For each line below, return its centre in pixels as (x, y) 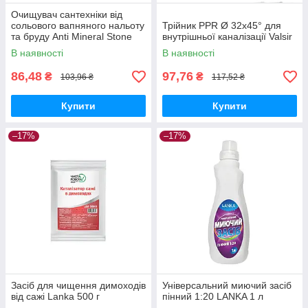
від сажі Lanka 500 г (55, 296)
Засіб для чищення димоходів (78, 285)
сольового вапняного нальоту (78, 25)
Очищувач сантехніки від (67, 14)
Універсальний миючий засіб (227, 285)
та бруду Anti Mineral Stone (71, 36)
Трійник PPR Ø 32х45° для (222, 25)
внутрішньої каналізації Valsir (227, 36)
